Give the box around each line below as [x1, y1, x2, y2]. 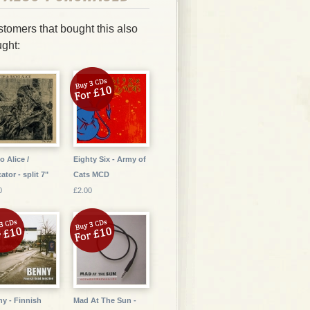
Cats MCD [73, 170, 109, 179]
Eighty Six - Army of [73, 155, 146, 163]
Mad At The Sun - [73, 296, 136, 304]
